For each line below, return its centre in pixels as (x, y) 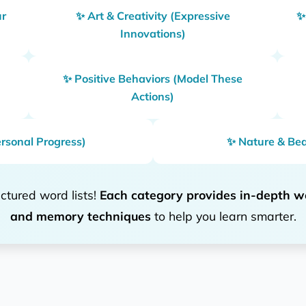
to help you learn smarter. (223, 215)
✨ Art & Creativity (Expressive (153, 15)
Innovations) (153, 33)
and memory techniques (80, 215)
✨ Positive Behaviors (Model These (153, 78)
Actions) (153, 96)
